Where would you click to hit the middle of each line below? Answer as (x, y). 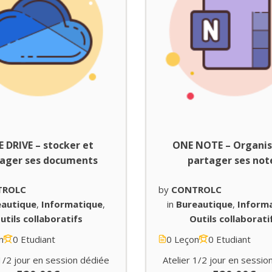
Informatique (72, 204)
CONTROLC (196, 189)
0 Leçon (183, 239)
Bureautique (204, 204)
